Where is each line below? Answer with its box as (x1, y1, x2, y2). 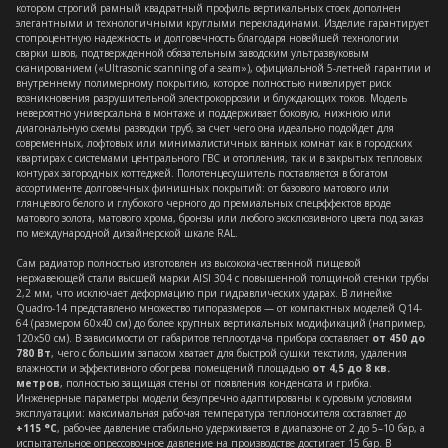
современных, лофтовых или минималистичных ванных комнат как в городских (16, 136, 412, 150)
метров (16, 376, 60, 390)
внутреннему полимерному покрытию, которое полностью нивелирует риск (16, 76, 391, 90)
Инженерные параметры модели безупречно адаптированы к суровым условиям (16, 391, 412, 405)
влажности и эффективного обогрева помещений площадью (16, 361, 312, 375)
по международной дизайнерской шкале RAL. (16, 226, 238, 240)
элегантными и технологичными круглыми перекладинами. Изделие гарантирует (16, 16, 429, 30)
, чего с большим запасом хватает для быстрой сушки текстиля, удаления (51, 346, 407, 360)
